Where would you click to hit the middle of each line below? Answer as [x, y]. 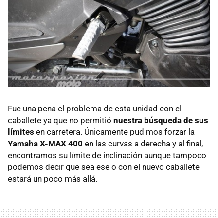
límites [21, 132]
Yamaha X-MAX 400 [45, 143]
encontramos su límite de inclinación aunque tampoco [107, 155]
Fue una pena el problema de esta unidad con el [95, 108]
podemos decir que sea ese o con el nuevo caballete [104, 167]
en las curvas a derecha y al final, [143, 143]
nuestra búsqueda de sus [161, 120]
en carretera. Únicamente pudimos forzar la [114, 132]
